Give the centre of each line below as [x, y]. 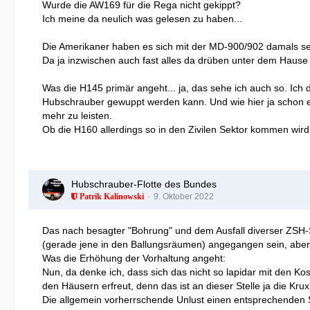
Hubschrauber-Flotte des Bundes [144, 184]
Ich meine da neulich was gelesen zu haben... [142, 18]
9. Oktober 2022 [184, 196]
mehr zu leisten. [77, 115]
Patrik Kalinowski [111, 196]
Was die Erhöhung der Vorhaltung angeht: [134, 258]
